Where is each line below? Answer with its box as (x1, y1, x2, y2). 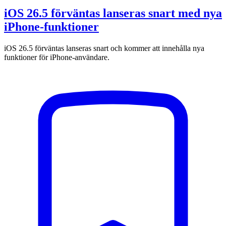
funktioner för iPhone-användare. (4, 52, 109, 62)
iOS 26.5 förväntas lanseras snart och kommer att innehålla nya (4, 43, 204, 52)
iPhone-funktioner (4, 20, 99, 33)
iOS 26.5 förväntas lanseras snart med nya (4, 6, 222, 20)
